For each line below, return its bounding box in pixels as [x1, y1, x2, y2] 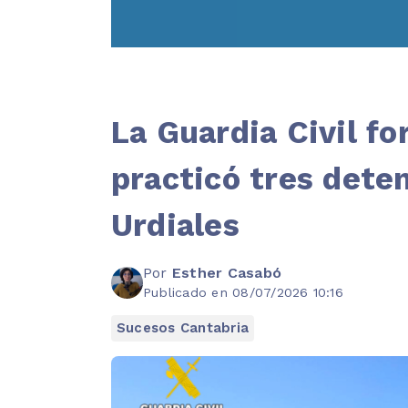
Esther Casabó [171, 264, 282, 282]
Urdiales [111, 207, 240, 244]
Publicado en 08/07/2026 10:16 [143, 285, 343, 301]
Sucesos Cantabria [117, 320, 250, 337]
